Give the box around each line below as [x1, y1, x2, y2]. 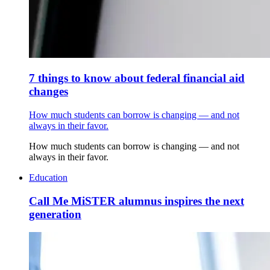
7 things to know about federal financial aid [29, 72, 245, 85]
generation [29, 207, 81, 221]
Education [29, 172, 67, 183]
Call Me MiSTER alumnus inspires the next [29, 194, 244, 207]
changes [29, 85, 68, 98]
